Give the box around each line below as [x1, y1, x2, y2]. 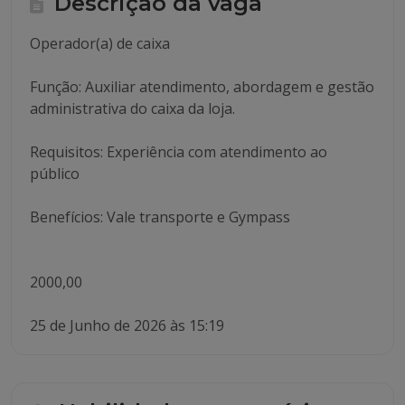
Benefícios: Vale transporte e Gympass [30, 207, 290, 227]
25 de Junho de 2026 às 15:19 [30, 316, 224, 335]
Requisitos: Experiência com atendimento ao [30, 142, 327, 162]
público [30, 164, 80, 184]
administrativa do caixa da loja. [30, 99, 235, 118]
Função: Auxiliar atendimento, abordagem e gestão [30, 77, 374, 97]
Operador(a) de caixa [30, 33, 170, 53]
